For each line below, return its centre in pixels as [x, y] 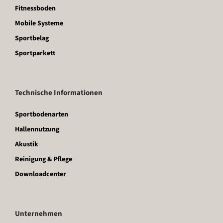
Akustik [27, 144]
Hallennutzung [37, 129]
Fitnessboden [35, 8]
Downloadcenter [41, 174]
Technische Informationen [59, 93]
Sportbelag [32, 38]
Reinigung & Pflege [44, 159]
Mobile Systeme [39, 23]
